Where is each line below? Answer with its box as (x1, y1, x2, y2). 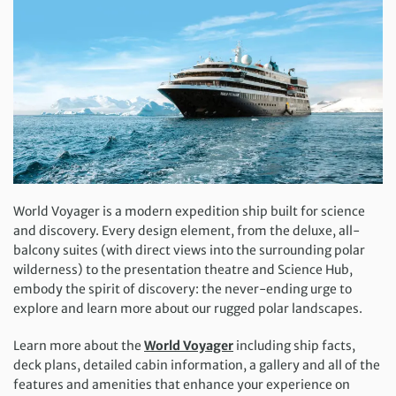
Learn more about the (13, 337, 144, 354)
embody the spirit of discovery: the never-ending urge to (13, 280, 352, 297)
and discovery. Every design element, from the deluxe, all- (13, 222, 360, 239)
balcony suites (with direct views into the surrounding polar (13, 241, 365, 258)
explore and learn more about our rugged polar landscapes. (13, 300, 362, 316)
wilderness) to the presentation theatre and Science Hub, (13, 261, 353, 278)
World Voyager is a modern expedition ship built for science (13, 202, 365, 219)
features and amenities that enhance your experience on (13, 376, 350, 392)
